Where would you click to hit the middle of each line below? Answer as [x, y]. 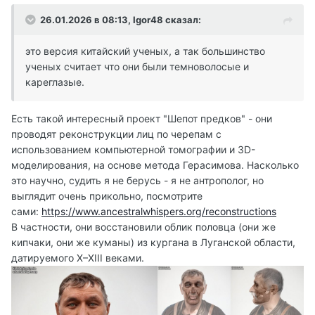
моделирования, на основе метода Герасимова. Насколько [155, 165]
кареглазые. [55, 82]
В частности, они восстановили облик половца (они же [143, 227]
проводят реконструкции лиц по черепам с [116, 134]
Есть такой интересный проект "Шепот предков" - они [142, 119]
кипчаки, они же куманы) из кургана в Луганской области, [153, 243]
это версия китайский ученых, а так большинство [145, 51]
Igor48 [148, 20]
